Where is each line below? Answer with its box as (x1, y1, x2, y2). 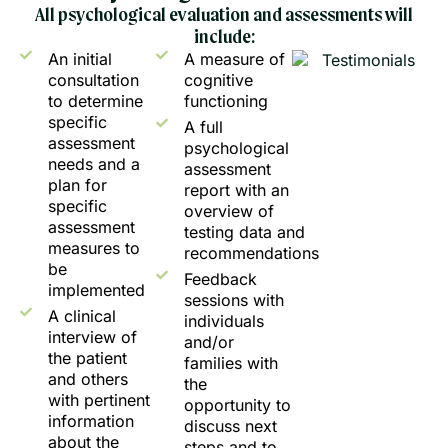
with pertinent (48, 390, 150, 411)
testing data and (184, 222, 305, 243)
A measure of (184, 49, 285, 70)
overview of (184, 201, 274, 222)
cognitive (184, 70, 253, 91)
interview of (48, 327, 137, 348)
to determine (48, 91, 143, 112)
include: (193, 28, 255, 49)
